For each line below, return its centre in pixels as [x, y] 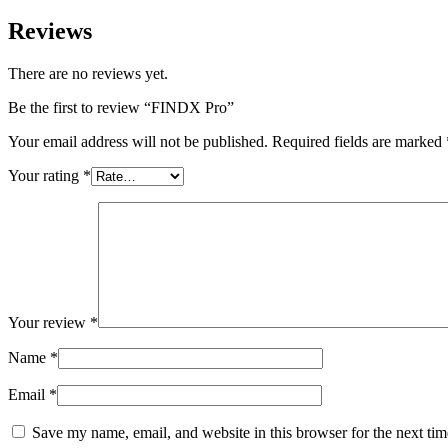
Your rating [45, 175]
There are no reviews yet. [88, 73]
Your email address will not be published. [138, 141]
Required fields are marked [359, 141]
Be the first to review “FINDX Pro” [121, 107]
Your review [49, 322]
